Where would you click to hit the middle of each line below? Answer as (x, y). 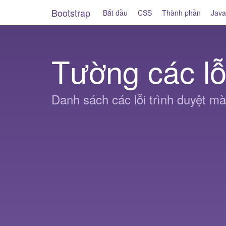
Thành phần (181, 13)
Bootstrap (71, 13)
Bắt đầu (115, 13)
